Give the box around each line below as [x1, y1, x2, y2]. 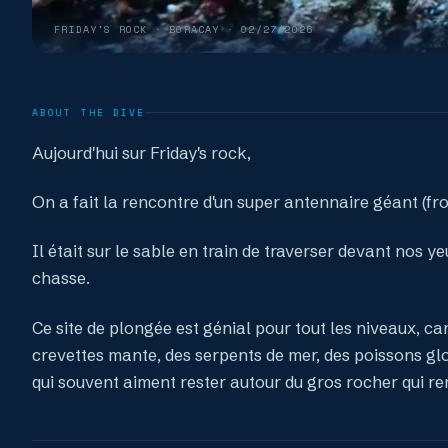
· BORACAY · [147, 21, 242, 37]
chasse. [32, 268, 90, 289]
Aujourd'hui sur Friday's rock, [32, 142, 251, 163]
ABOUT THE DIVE [32, 104, 146, 119]
